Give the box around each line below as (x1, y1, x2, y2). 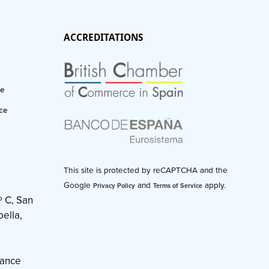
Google (64, 181, 93, 191)
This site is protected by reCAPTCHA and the (64, 166, 228, 176)
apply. (202, 181, 226, 191)
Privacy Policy (93, 182, 135, 190)
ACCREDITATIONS (64, 31, 143, 43)
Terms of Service (153, 182, 202, 190)
